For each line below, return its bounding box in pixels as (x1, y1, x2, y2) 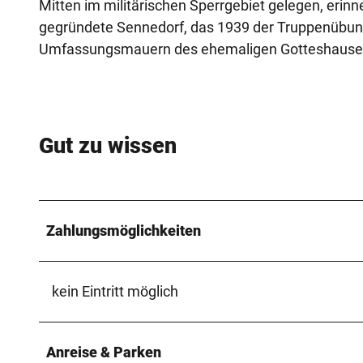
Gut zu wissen (39, 133, 177, 160)
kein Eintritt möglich (52, 282, 178, 300)
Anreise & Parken (46, 343, 161, 361)
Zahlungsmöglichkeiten (46, 221, 201, 239)
